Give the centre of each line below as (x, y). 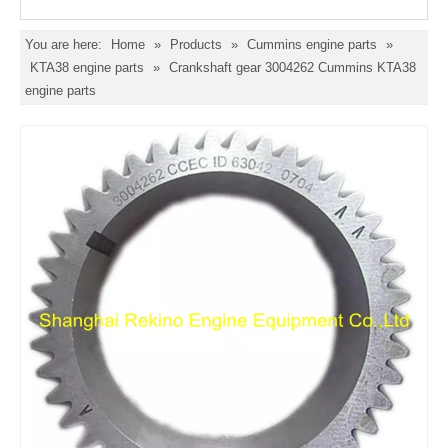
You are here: (63, 44)
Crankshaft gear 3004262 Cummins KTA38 (292, 67)
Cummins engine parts (314, 44)
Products (196, 44)
